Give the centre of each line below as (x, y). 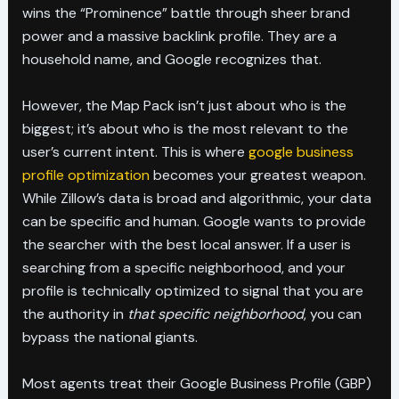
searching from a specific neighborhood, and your (183, 267)
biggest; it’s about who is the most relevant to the (185, 128)
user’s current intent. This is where (135, 151)
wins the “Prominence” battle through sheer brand (186, 13)
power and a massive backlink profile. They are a (179, 37)
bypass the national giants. (110, 337)
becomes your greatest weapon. (257, 175)
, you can (332, 313)
